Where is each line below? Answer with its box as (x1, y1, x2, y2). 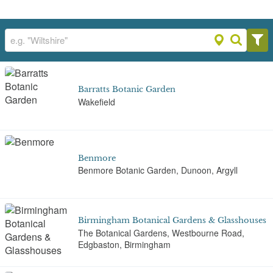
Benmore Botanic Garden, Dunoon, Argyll (78, 164, 238, 176)
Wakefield (78, 95, 115, 108)
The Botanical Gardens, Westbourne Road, (78, 226, 244, 239)
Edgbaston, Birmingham (78, 238, 171, 250)
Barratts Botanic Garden (78, 85, 175, 94)
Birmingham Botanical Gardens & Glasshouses (78, 216, 266, 225)
